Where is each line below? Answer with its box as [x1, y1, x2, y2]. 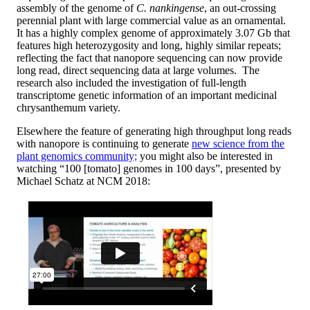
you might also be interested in [137, 149, 273, 162]
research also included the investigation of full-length [17, 76, 246, 89]
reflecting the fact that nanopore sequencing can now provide [17, 51, 282, 64]
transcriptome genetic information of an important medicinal [17, 89, 277, 101]
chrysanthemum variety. [17, 101, 120, 113]
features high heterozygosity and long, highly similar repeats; [17, 39, 281, 51]
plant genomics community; [17, 149, 137, 162]
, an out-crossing [204, 1, 276, 14]
